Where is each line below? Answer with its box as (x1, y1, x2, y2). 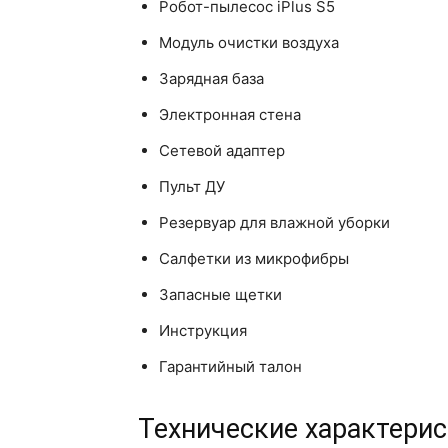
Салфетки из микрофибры (159, 249, 349, 269)
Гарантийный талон (159, 357, 302, 377)
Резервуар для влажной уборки (159, 213, 390, 233)
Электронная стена (159, 105, 301, 125)
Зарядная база (159, 69, 264, 89)
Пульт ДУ (159, 177, 225, 197)
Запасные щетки (159, 285, 282, 305)
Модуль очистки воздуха (159, 33, 339, 53)
